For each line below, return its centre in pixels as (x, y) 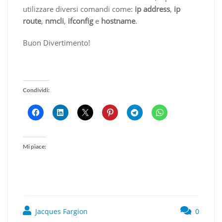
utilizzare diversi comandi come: (79, 9)
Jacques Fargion (60, 212)
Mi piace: (34, 147)
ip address (152, 9)
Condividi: (36, 90)
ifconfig (82, 21)
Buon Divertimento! (56, 43)
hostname (118, 21)
